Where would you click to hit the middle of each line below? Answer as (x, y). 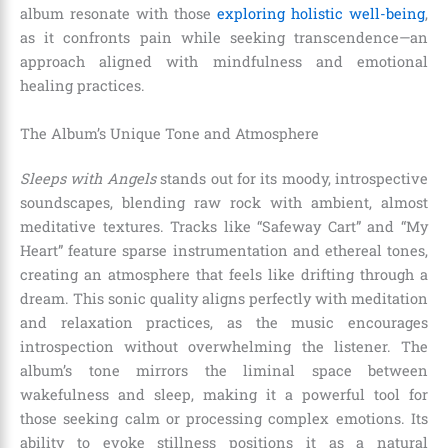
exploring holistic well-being (321, 14)
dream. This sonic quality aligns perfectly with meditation (224, 299)
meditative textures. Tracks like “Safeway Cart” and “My (224, 227)
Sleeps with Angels (88, 179)
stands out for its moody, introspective (291, 179)
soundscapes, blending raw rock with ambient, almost (224, 203)
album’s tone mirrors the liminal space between (224, 371)
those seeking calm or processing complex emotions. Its (224, 419)
